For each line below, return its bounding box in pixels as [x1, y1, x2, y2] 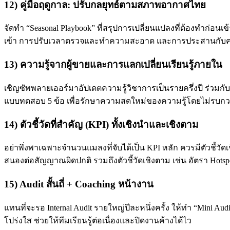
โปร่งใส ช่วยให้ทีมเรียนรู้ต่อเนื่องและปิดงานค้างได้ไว [4, 216, 191, 225]
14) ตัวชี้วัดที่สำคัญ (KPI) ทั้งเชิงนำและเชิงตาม [4, 119, 198, 130]
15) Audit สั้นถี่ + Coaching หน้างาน [4, 178, 154, 189]
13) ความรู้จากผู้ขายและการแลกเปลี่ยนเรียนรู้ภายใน [4, 59, 222, 70]
